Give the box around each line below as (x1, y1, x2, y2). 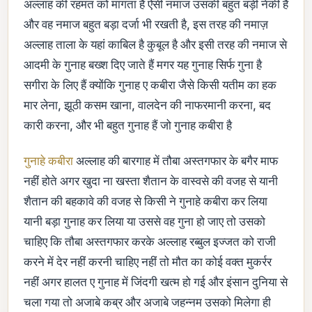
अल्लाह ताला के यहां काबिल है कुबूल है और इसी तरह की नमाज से (24, 37, 287, 52)
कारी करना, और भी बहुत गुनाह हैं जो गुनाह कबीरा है (24, 118, 232, 132)
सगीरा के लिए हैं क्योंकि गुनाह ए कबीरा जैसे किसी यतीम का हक (24, 77, 276, 92)
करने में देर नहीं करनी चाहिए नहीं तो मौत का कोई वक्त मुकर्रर (24, 254, 272, 269)
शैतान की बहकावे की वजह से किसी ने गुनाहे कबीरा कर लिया (24, 194, 267, 208)
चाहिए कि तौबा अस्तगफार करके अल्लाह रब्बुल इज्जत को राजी (24, 234, 276, 249)
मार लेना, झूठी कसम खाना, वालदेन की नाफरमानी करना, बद (24, 97, 271, 112)
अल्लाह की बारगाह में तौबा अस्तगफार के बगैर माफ (73, 153, 278, 168)
